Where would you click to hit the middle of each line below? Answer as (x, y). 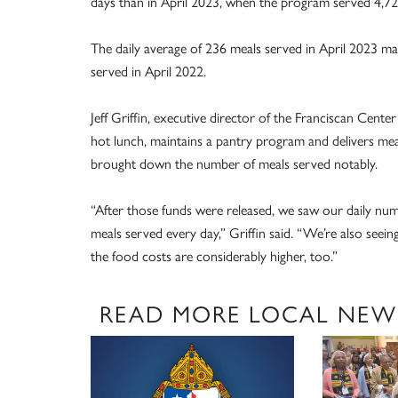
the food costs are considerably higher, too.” (214, 256)
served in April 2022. (148, 71)
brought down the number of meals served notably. (234, 163)
